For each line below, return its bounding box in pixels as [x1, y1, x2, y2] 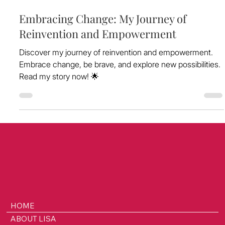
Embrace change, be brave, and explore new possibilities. [19, 79, 220, 89]
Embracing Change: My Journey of [19, 31, 186, 46]
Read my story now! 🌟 [19, 91, 99, 101]
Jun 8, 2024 [19, 10, 52, 17]
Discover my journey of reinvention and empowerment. [19, 67, 213, 77]
